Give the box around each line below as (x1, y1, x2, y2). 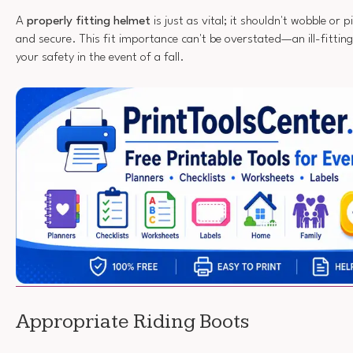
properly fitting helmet (27, 15, 150, 28)
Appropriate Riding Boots (16, 309, 249, 334)
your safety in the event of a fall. (16, 51, 184, 64)
